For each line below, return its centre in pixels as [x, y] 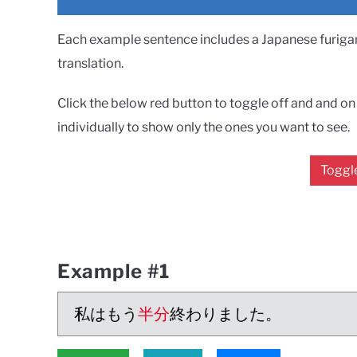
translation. [90, 63]
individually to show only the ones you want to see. [204, 127]
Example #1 [114, 271]
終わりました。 [226, 314]
